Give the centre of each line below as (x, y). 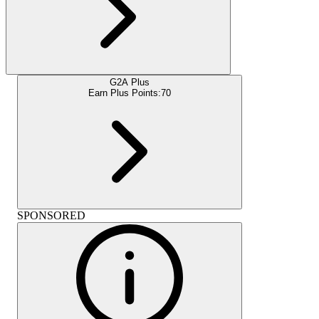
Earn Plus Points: (125, 93)
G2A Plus (130, 82)
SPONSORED (51, 215)
